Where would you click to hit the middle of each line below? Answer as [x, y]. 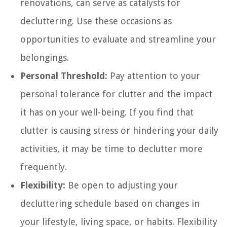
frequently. [44, 167]
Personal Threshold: [64, 75]
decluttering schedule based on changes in [110, 203]
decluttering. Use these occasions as [96, 21]
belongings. [45, 57]
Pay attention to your [154, 75]
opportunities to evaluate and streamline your [118, 39]
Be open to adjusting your [122, 185]
